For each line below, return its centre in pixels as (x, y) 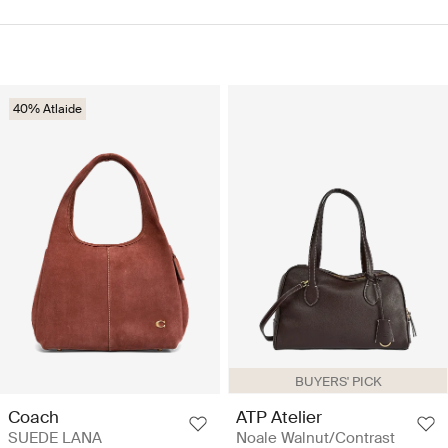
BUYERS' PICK (338, 382)
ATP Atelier (279, 417)
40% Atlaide (47, 109)
